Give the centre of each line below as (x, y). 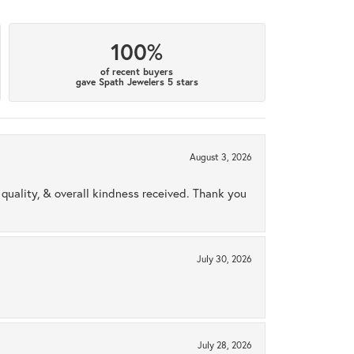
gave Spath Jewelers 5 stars (137, 81)
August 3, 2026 (221, 157)
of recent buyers (137, 71)
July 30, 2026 (224, 259)
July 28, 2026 (225, 345)
